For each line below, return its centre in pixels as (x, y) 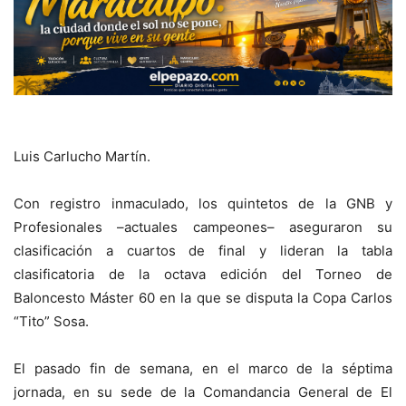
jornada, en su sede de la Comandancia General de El (203, 392)
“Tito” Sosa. (51, 322)
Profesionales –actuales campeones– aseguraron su (203, 227)
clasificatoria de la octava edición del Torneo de (203, 275)
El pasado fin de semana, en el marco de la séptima (203, 369)
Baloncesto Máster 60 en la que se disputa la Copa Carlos (203, 298)
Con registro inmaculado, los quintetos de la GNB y (203, 204)
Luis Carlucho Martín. (82, 157)
